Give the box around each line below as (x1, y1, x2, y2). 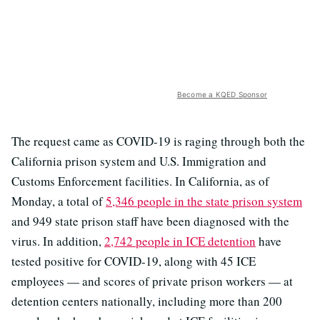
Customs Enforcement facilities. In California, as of (11, 173, 269, 190)
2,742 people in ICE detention (104, 233, 256, 250)
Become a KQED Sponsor (176, 90, 267, 99)
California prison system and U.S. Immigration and (11, 153, 266, 170)
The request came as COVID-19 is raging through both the (11, 133, 305, 150)
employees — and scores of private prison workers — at (11, 273, 293, 290)
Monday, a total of (11, 193, 106, 210)
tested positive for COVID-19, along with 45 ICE (11, 253, 256, 270)
